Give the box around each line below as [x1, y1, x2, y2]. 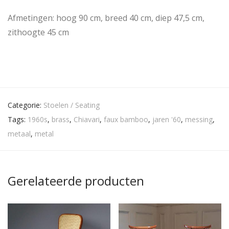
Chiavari [74, 114, 100, 125]
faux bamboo [104, 114, 148, 125]
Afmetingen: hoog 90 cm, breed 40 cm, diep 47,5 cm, [8, 12, 204, 24]
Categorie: [8, 100, 43, 110]
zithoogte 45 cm [8, 27, 69, 38]
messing [185, 114, 213, 125]
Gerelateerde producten [8, 172, 144, 190]
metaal [8, 129, 31, 139]
